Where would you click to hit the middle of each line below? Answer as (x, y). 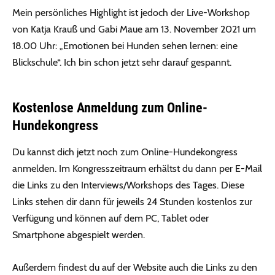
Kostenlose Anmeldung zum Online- (110, 107)
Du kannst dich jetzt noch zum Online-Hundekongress (125, 152)
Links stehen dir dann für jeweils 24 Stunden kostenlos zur (132, 201)
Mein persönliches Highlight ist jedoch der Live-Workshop (131, 12)
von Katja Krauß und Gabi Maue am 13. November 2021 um (134, 29)
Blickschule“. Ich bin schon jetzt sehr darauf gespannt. (122, 62)
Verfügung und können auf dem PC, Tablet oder (110, 218)
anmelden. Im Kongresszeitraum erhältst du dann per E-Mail (137, 168)
